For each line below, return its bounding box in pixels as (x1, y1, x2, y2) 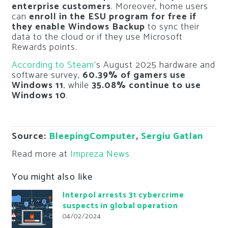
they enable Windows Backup (11, 19, 145, 35)
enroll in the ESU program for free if (28, 9, 196, 25)
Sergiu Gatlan (140, 129, 203, 145)
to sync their (145, 19, 199, 35)
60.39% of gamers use (82, 68, 186, 83)
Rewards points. (11, 40, 77, 55)
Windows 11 (11, 78, 64, 94)
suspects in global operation (63, 199, 178, 212)
